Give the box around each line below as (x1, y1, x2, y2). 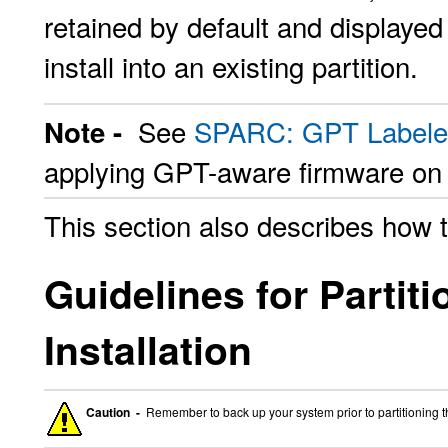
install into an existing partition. (44, 46, 418, 86)
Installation (44, 321, 252, 377)
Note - (44, 112, 130, 151)
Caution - (86, 403, 143, 421)
